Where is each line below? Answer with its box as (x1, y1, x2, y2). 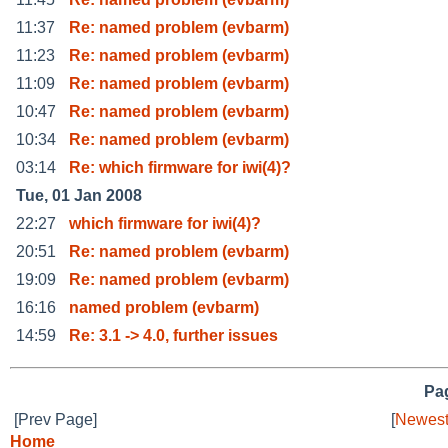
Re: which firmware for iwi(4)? (69, 158, 291, 176)
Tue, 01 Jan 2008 (16, 186, 142, 204)
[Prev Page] (14, 410, 97, 428)
